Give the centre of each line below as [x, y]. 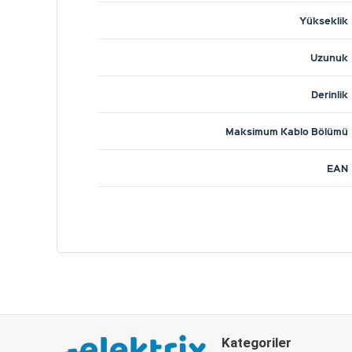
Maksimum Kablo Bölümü [287, 131]
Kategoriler [257, 343]
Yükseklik [324, 20]
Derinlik [330, 94]
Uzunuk [329, 57]
